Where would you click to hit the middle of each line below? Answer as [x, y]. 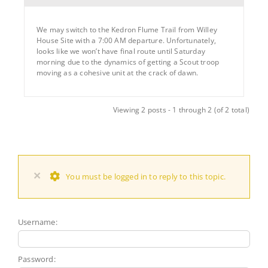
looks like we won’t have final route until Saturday [121, 51]
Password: [37, 259]
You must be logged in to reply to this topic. [146, 177]
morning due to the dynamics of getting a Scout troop [128, 62]
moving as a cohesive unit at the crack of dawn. [118, 72]
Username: [38, 222]
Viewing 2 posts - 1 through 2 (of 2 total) [181, 109]
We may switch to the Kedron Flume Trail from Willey [127, 29]
